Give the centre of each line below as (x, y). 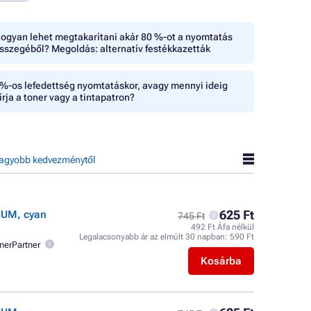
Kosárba (221, 261)
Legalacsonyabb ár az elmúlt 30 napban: (154, 237)
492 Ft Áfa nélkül (222, 227)
